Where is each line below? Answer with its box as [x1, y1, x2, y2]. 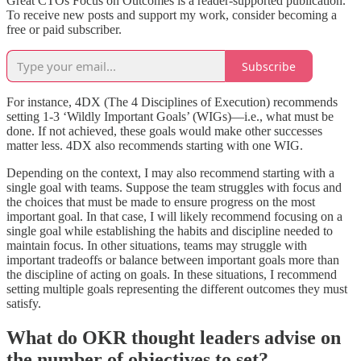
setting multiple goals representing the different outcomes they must [6, 282, 347, 297]
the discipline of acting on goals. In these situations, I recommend [6, 268, 337, 282]
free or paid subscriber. [6, 23, 122, 37]
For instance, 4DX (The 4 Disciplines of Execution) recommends [6, 95, 338, 110]
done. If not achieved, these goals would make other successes [6, 124, 322, 139]
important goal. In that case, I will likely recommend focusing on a [6, 210, 342, 224]
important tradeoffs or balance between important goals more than [6, 253, 339, 268]
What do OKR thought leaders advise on [6, 326, 341, 348]
